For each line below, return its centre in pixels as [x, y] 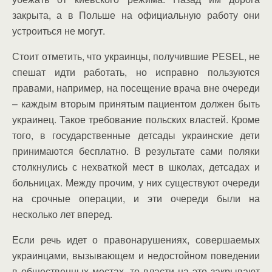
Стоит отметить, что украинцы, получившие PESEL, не [136, 56]
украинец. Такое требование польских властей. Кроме [136, 119]
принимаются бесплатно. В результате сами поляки [136, 151]
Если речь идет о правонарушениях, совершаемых [136, 240]
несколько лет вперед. [62, 214]
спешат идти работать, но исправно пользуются [136, 72]
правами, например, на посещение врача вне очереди [136, 88]
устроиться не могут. [59, 31]
